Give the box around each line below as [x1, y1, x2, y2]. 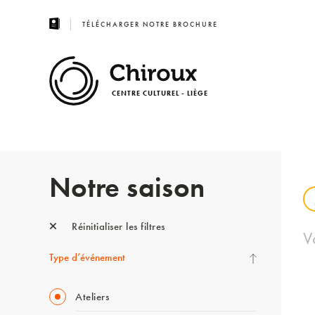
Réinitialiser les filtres [68, 219, 165, 233]
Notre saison [49, 169, 205, 205]
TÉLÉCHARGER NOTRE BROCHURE [82, 20, 218, 29]
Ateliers [75, 290, 109, 304]
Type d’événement [49, 250, 125, 264]
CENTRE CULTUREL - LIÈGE [111, 88, 207, 98]
